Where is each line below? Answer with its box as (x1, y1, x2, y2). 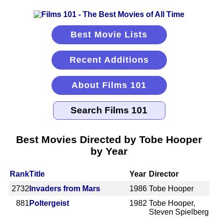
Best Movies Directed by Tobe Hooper (16, 133, 202, 145)
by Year (91, 145, 127, 157)
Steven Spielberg (149, 207, 209, 216)
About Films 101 (72, 80, 146, 90)
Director (149, 169, 179, 178)
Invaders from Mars (29, 184, 100, 193)
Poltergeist (29, 199, 69, 207)
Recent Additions (69, 55, 149, 65)
